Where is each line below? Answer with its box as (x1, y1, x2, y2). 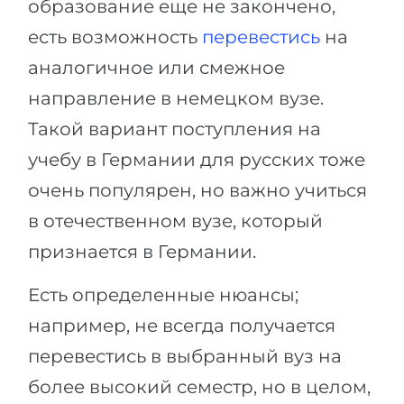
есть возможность (28, 26, 202, 48)
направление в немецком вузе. (28, 87, 324, 109)
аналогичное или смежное (28, 57, 285, 78)
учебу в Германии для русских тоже (28, 149, 365, 170)
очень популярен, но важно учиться (28, 179, 367, 201)
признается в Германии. (28, 241, 256, 262)
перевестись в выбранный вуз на (28, 345, 342, 367)
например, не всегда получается (28, 315, 335, 336)
